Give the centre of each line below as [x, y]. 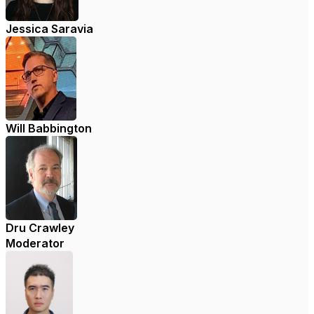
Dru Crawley [40, 228]
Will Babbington [49, 129]
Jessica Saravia [49, 29]
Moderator [35, 244]
